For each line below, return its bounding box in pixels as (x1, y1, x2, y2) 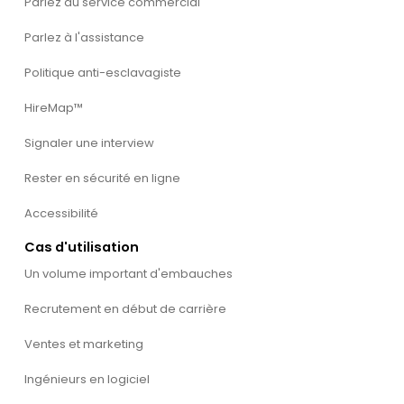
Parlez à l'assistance (23, 28, 144, 46)
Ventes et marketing (23, 335, 143, 353)
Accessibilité (23, 204, 98, 222)
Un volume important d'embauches (23, 265, 233, 283)
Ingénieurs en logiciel (23, 371, 150, 389)
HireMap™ (23, 98, 83, 116)
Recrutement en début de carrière (23, 300, 226, 318)
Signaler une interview (23, 133, 154, 151)
